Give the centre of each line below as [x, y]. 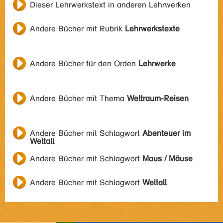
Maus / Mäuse [167, 159]
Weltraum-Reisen [158, 98]
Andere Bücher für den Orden [84, 63]
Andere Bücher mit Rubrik [77, 29]
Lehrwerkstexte [152, 29]
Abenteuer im [167, 133]
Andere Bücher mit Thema [78, 98]
